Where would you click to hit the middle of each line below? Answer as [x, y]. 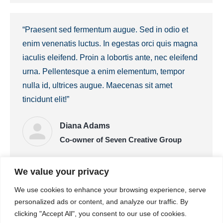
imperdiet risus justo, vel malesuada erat [93, 213]
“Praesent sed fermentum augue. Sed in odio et [105, 30]
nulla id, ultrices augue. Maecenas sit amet [97, 85]
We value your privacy [62, 171]
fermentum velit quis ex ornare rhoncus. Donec [104, 199]
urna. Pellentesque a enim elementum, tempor [104, 71]
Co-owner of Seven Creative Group [121, 139]
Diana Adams [85, 125]
